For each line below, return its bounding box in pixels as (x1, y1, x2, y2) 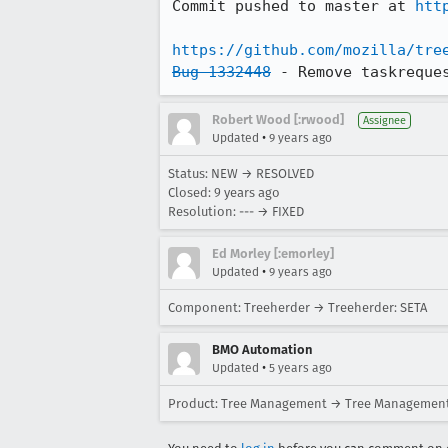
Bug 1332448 (172, 63, 271, 81)
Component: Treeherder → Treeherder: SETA (168, 300, 427, 315)
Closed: (168, 185, 214, 200)
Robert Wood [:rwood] (212, 112, 344, 127)
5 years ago (269, 361, 332, 375)
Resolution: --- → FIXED (168, 204, 304, 219)
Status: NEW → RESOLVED (168, 166, 314, 181)
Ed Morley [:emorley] (212, 246, 334, 261)
